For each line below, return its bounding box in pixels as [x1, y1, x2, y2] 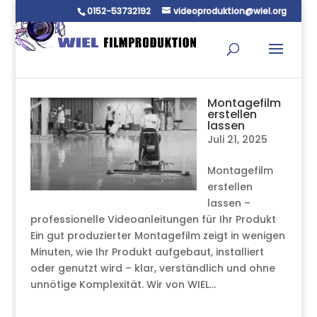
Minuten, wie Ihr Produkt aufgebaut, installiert [30, 245, 264, 259]
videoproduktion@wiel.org [173, 5, 287, 17]
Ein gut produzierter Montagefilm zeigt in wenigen [30, 229, 285, 243]
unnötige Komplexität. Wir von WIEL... [30, 277, 216, 292]
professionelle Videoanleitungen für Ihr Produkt [30, 212, 276, 226]
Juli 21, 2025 [207, 132, 267, 146]
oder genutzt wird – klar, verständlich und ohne [30, 261, 275, 275]
